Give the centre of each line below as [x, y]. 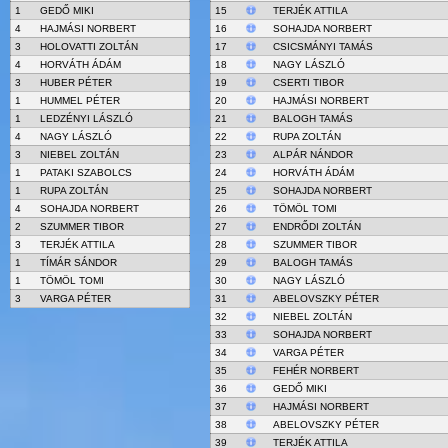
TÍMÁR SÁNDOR [78, 262]
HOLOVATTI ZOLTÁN [88, 46]
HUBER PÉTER [75, 82]
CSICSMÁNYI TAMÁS [322, 46]
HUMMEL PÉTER [79, 100]
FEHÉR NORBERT [315, 370]
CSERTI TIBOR [308, 82]
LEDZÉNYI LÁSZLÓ [86, 118]
